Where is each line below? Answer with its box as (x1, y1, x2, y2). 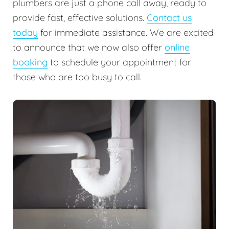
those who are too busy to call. (13, 71, 142, 83)
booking (13, 56, 48, 68)
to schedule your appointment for (48, 56, 191, 68)
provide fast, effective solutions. (13, 11, 147, 24)
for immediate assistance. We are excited (38, 26, 214, 38)
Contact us (147, 11, 192, 24)
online (165, 41, 190, 53)
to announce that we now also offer (13, 41, 165, 53)
